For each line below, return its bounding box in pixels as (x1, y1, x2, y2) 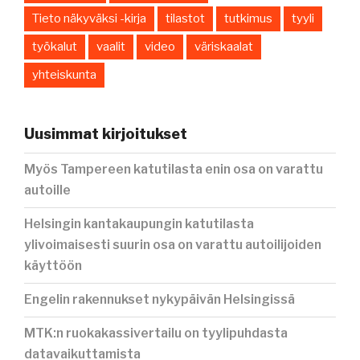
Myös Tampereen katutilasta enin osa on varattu (24, 162, 323, 177)
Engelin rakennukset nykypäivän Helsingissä (24, 292, 295, 307)
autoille (24, 182, 71, 198)
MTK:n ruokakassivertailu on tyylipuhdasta (24, 325, 288, 341)
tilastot (166, 10, 205, 26)
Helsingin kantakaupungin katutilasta (24, 216, 254, 231)
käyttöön (24, 258, 82, 273)
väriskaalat (194, 39, 253, 54)
